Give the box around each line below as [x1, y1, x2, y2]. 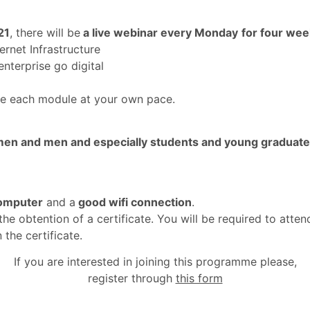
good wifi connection [75, 194, 192, 209]
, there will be [10, 25, 80, 39]
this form [175, 271, 223, 285]
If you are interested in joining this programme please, [13, 254, 297, 268]
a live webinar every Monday [80, 25, 238, 39]
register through [87, 271, 176, 285]
